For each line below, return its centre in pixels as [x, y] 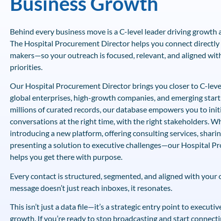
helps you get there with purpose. [66, 157]
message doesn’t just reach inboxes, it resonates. [91, 187]
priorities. [26, 67]
